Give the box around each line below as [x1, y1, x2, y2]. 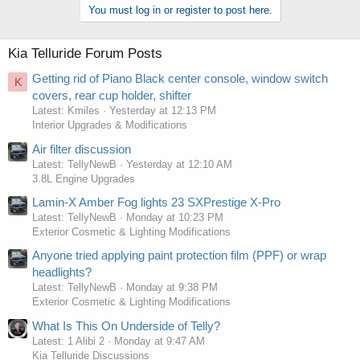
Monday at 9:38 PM [126, 281, 218, 294]
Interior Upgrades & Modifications [32, 119, 187, 132]
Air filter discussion [32, 141, 131, 156]
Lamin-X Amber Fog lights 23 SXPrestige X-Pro [32, 195, 280, 210]
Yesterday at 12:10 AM [126, 157, 232, 170]
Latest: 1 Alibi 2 [32, 334, 104, 347]
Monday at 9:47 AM [114, 334, 205, 347]
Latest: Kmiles [32, 104, 100, 117]
